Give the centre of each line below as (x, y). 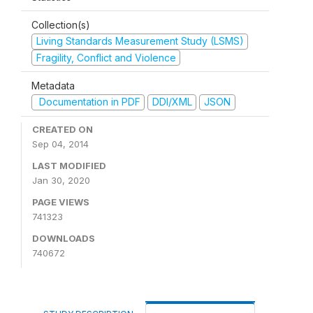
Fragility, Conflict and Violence (106, 57)
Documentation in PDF (88, 102)
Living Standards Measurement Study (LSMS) (140, 41)
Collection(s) (61, 25)
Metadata (53, 86)
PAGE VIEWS (61, 202)
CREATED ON (63, 129)
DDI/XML (172, 102)
